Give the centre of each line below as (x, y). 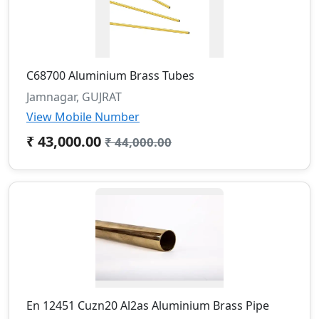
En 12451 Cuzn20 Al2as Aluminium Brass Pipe (148, 305)
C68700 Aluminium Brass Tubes (110, 75)
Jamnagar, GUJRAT (74, 96)
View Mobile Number (83, 116)
